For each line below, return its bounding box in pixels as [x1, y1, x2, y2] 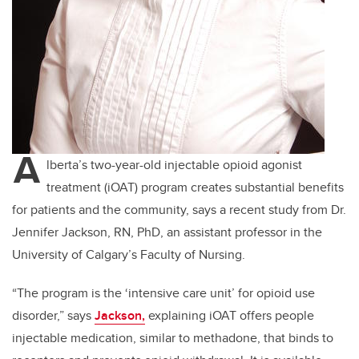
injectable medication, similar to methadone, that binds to [12, 329, 333, 348]
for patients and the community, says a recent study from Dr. [12, 200, 346, 220]
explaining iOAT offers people [145, 306, 314, 325]
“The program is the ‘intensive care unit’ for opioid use [12, 284, 315, 303]
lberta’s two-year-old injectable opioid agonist [46, 155, 302, 175]
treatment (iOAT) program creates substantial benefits [46, 178, 344, 197]
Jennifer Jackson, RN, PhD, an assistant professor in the [12, 223, 322, 242]
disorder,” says [12, 306, 95, 325]
